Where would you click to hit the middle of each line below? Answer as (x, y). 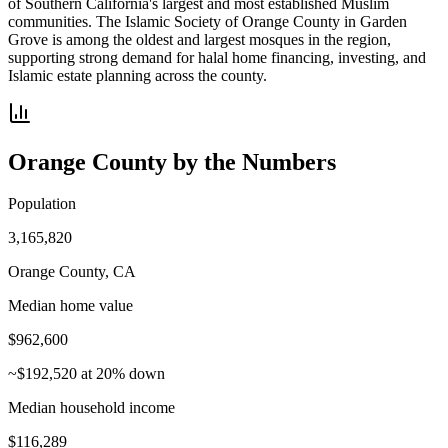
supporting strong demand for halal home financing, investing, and (217, 57)
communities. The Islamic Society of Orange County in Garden (207, 21)
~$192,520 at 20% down (86, 374)
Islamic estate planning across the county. (137, 75)
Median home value (70, 306)
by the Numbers (251, 161)
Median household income (91, 408)
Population (42, 204)
